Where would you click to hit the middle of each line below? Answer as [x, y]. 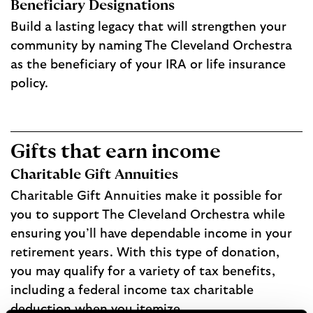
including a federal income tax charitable [132, 290]
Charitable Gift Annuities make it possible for [146, 196]
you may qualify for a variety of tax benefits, [143, 271]
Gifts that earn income [116, 152]
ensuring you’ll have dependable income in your [151, 234]
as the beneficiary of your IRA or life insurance [148, 65]
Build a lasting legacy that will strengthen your [148, 28]
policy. [29, 84]
